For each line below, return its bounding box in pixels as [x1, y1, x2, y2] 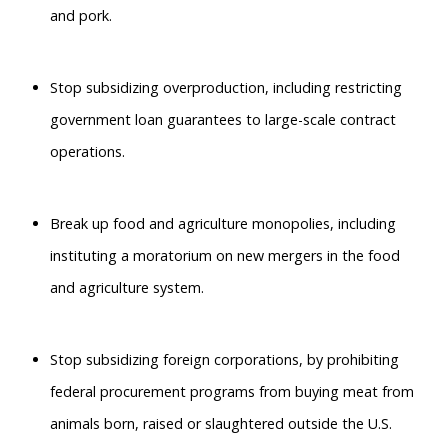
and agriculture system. [50, 278, 208, 297]
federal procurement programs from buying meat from [50, 382, 414, 401]
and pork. [50, 6, 112, 25]
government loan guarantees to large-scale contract [50, 110, 396, 129]
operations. [50, 142, 125, 161]
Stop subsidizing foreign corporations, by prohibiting [50, 350, 399, 369]
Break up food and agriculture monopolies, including [50, 214, 396, 233]
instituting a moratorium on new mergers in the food [50, 246, 400, 265]
